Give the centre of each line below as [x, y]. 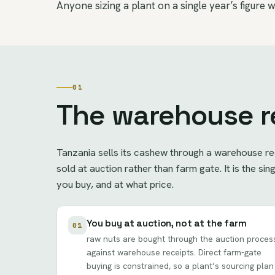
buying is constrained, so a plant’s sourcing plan [180, 266]
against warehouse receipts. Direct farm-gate [174, 253]
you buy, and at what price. [115, 184]
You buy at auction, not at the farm [166, 224]
